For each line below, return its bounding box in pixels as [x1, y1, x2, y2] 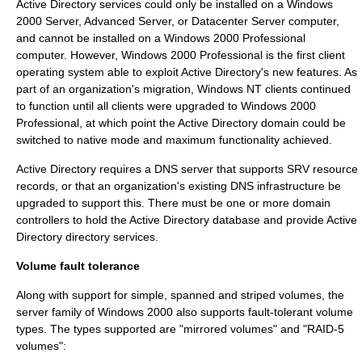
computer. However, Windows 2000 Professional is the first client [16, 48, 345, 62]
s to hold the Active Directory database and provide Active [64, 213, 357, 227]
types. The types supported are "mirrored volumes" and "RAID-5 [16, 322, 344, 336]
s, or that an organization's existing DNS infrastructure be [49, 179, 341, 193]
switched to [16, 133, 77, 147]
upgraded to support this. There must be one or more [16, 196, 293, 210]
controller [16, 213, 64, 227]
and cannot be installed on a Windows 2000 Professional [16, 32, 305, 45]
